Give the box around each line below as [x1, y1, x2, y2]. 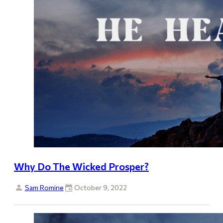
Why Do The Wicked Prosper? [14, 160, 149, 172]
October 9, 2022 [74, 183, 127, 192]
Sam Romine [24, 183, 64, 192]
